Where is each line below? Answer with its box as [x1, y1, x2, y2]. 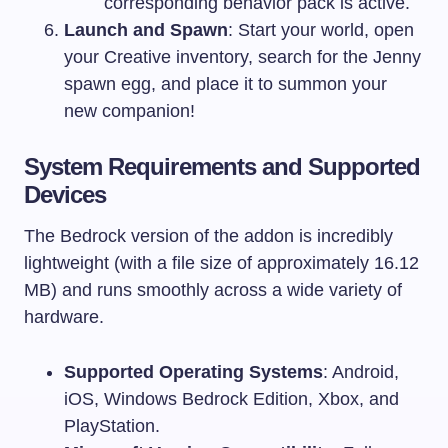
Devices [24, 180, 107, 208]
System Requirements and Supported [24, 152, 421, 180]
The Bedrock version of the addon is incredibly [24, 225, 393, 246]
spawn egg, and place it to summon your [64, 73, 387, 94]
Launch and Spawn [64, 19, 228, 40]
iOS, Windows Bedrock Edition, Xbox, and [64, 388, 399, 409]
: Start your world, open [228, 19, 414, 40]
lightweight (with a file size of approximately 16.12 [24, 252, 419, 273]
